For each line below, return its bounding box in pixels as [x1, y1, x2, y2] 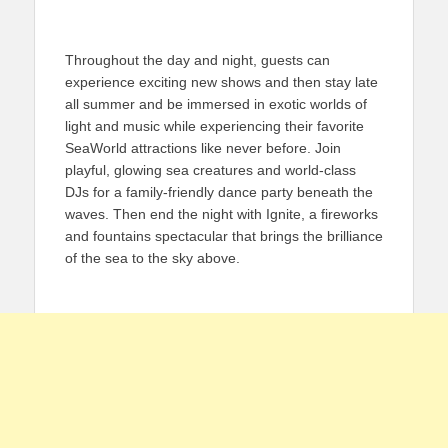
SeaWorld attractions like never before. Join [65, 139, 341, 156]
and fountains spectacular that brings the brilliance [65, 227, 383, 244]
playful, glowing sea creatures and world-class [65, 161, 356, 178]
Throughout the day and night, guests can [65, 51, 330, 68]
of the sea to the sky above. [65, 249, 240, 266]
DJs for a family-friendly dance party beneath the [65, 183, 373, 200]
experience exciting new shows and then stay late [65, 73, 378, 90]
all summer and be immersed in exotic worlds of [65, 95, 367, 112]
